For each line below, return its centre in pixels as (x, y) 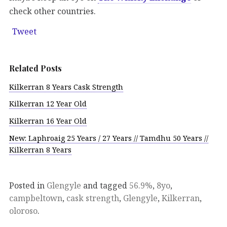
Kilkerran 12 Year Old (48, 104)
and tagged (105, 185)
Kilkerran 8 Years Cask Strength (66, 87)
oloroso (23, 211)
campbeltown (36, 198)
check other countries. (52, 11)
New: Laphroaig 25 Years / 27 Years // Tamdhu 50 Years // (109, 138)
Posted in (28, 185)
